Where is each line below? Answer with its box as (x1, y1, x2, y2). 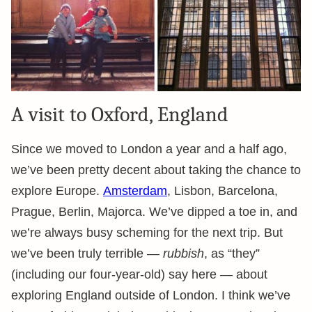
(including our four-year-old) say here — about (11, 267, 267, 281)
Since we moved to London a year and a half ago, (11, 142, 287, 156)
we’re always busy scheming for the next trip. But (11, 226, 283, 240)
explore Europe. (11, 184, 103, 198)
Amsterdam (103, 184, 167, 198)
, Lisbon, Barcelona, (167, 184, 278, 198)
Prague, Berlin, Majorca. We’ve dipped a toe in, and (11, 205, 297, 219)
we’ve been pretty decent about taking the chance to (11, 163, 301, 177)
